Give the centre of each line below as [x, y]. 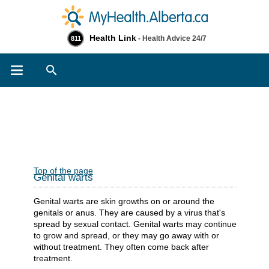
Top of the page [63, 171]
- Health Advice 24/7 [171, 38]
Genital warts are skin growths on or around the [124, 201]
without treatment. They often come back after [121, 246]
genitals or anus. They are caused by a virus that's [129, 212]
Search [86, 68]
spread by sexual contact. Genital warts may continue [135, 224]
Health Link [113, 38]
